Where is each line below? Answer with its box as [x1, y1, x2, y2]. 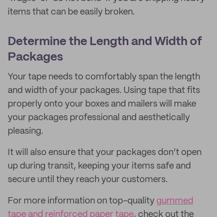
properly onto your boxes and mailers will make [8, 100, 196, 108]
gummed [156, 197, 193, 205]
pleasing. [8, 127, 43, 136]
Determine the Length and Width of [8, 36, 202, 47]
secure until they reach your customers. [8, 175, 168, 184]
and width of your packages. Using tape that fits [8, 86, 200, 95]
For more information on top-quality [8, 197, 156, 205]
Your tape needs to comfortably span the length [8, 73, 200, 81]
